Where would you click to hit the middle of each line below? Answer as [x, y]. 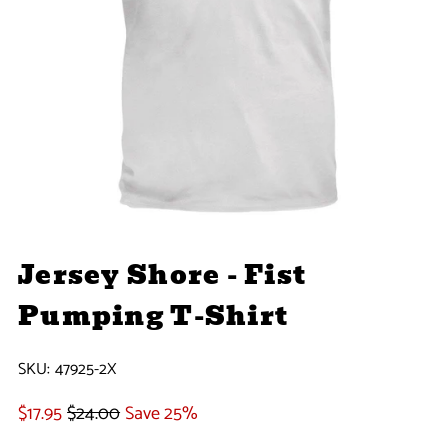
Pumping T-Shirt [153, 317]
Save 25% [162, 414]
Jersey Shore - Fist [162, 276]
